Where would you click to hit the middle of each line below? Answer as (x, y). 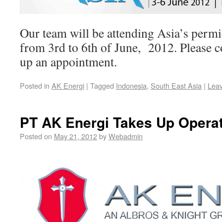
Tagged (102, 85)
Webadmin (126, 136)
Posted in (35, 85)
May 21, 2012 (76, 136)
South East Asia (176, 85)
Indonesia (131, 85)
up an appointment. (68, 61)
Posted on (36, 136)
